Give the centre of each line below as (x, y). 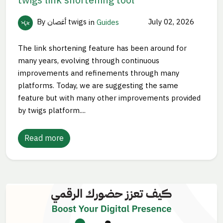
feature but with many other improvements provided (109, 98)
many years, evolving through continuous (89, 60)
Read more (44, 138)
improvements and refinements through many (99, 73)
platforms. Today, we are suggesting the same (98, 85)
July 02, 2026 (170, 22)
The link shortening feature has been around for (102, 48)
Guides (108, 22)
